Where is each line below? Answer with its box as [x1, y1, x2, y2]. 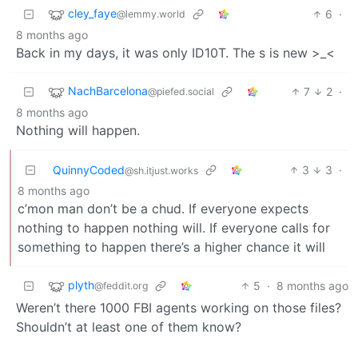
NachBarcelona [68, 83, 148, 97]
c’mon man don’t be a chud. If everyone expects [18, 200, 308, 217]
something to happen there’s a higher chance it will [18, 238, 325, 255]
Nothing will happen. [16, 121, 140, 138]
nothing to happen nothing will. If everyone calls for [18, 219, 330, 236]
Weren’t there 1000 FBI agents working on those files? [16, 299, 341, 316]
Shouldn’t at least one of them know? [16, 318, 241, 335]
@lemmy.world [117, 7, 185, 20]
